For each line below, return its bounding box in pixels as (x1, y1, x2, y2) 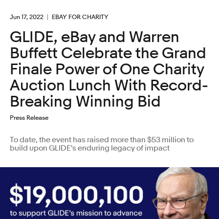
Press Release (10, 113, 48, 121)
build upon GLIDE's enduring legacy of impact (10, 143, 170, 153)
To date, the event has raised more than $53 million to (10, 134, 194, 145)
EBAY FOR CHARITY (52, 13, 109, 21)
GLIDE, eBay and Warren (10, 28, 179, 46)
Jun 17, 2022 (10, 13, 44, 21)
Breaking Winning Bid (10, 92, 161, 110)
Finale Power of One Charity (10, 60, 204, 78)
